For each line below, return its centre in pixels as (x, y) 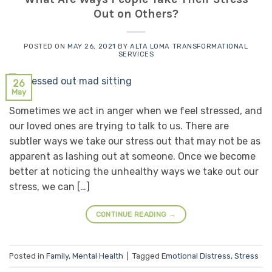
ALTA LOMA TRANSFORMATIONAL (189, 46)
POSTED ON (46, 46)
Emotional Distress (196, 256)
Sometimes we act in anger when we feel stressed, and (136, 111)
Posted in (28, 256)
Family (57, 256)
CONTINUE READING (132, 215)
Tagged (147, 256)
